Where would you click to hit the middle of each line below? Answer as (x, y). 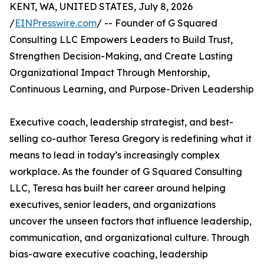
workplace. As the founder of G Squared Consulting (126, 171)
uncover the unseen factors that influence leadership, (131, 221)
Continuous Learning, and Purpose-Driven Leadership (132, 89)
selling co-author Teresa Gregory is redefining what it (131, 138)
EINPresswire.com (56, 23)
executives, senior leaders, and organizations (113, 204)
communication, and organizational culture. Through (129, 237)
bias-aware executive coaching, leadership (109, 254)
